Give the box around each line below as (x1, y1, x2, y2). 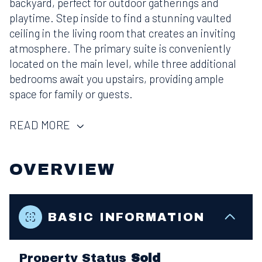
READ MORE (9, 118, 71, 132)
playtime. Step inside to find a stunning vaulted (9, 11, 232, 25)
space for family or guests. (9, 87, 133, 101)
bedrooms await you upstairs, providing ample (9, 72, 224, 85)
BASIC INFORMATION (48, 210, 205, 223)
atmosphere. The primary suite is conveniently (9, 42, 231, 55)
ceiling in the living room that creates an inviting (9, 26, 235, 40)
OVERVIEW (9, 160, 115, 178)
